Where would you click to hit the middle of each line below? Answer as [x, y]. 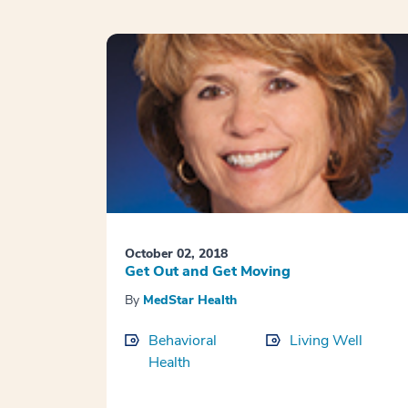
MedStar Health [190, 301]
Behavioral [183, 341]
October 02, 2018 [176, 254]
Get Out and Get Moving [208, 272]
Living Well [326, 341]
